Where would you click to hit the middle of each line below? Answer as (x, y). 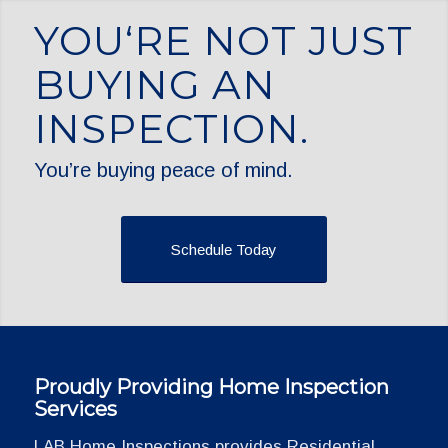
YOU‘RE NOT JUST (223, 40)
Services (75, 409)
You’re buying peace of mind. (163, 170)
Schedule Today (224, 249)
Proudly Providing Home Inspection (211, 387)
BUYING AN (155, 84)
